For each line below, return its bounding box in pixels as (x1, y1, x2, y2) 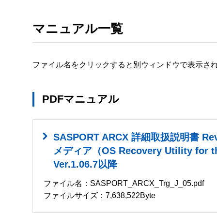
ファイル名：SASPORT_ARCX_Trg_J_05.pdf (44, 179, 204, 188)
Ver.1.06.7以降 (53, 159, 118, 170)
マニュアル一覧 (32, 21, 123, 36)
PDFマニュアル (42, 93, 119, 106)
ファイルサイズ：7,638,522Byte (44, 191, 156, 200)
